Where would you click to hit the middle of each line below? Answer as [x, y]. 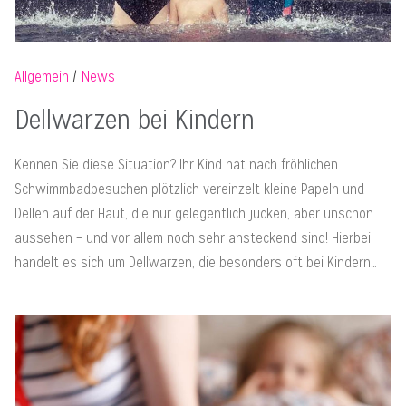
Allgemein [42, 77]
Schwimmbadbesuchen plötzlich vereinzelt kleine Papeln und [189, 189]
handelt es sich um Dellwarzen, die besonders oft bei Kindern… [196, 263]
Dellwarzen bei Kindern [135, 120]
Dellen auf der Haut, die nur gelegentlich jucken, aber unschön [194, 214]
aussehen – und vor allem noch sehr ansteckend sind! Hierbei [193, 238]
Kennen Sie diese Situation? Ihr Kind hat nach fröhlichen [176, 165]
